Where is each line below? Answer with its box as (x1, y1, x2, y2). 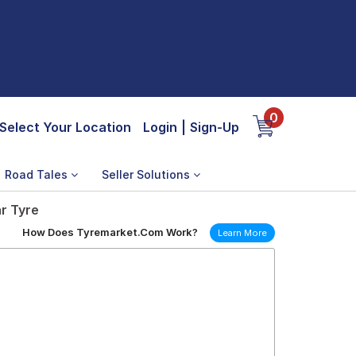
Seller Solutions (102, 168, 193, 181)
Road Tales (5, 168, 71, 181)
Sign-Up (190, 119, 239, 135)
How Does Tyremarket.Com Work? (22, 226, 198, 238)
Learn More (218, 227, 267, 238)
